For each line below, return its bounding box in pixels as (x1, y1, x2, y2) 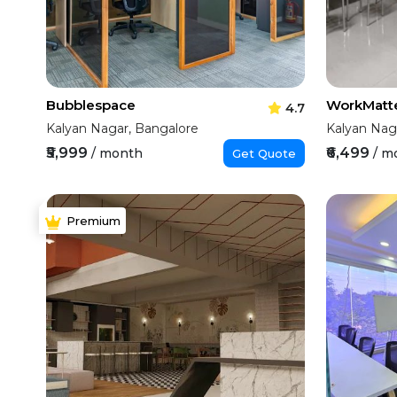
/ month (91, 145, 144, 161)
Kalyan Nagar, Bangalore (46, 121, 199, 136)
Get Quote (232, 146, 297, 160)
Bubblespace (46, 97, 136, 113)
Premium (66, 214, 121, 228)
